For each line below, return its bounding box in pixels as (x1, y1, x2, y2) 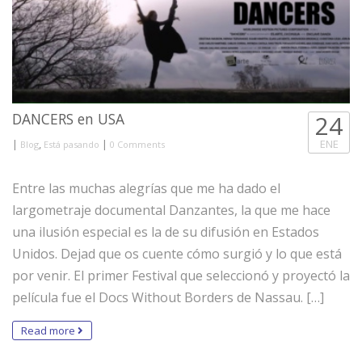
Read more (21, 322, 78, 338)
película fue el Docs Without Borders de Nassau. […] (12, 288, 324, 306)
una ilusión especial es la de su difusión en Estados (12, 222, 319, 241)
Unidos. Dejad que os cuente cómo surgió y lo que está (12, 244, 342, 263)
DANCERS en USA (12, 108, 124, 128)
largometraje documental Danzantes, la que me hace (12, 200, 330, 219)
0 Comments (110, 137, 165, 150)
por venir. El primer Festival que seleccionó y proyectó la (12, 266, 350, 284)
